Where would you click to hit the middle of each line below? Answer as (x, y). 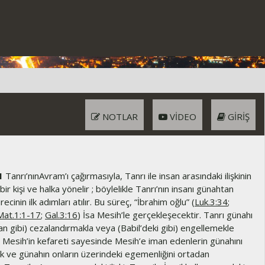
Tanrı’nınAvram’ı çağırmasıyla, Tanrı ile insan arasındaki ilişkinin (127, 176)
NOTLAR (119, 117)
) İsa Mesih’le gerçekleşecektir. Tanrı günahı (165, 215)
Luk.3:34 (211, 202)
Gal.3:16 (61, 215)
